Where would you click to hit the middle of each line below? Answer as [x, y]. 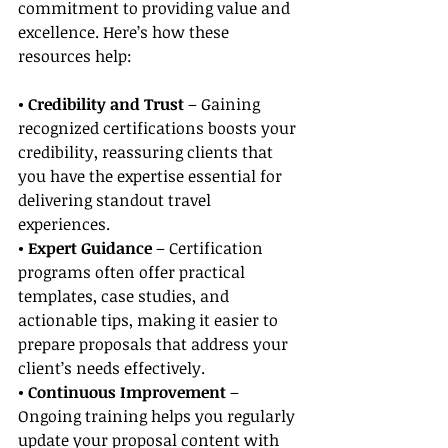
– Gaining [224, 104]
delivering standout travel [116, 200]
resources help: [75, 56]
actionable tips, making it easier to [150, 320]
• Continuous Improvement [122, 392]
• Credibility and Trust [101, 104]
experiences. [64, 224]
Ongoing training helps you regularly [158, 416]
